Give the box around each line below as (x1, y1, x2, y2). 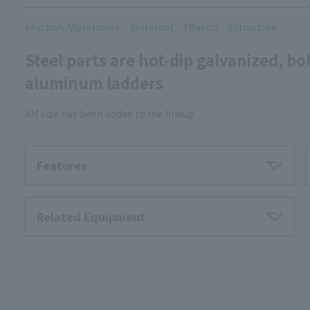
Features (37, 156, 86, 174)
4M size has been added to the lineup (25, 106, 194, 120)
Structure (233, 19, 277, 34)
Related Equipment (37, 208, 145, 225)
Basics (188, 19, 218, 34)
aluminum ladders (25, 71, 163, 93)
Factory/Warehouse (30, 19, 120, 34)
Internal (136, 19, 173, 34)
